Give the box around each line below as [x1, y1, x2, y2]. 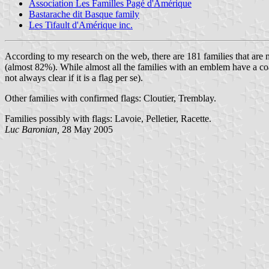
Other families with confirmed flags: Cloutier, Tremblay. [5, 92, 216, 103]
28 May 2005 [59, 124, 113, 134]
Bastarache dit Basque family [29, 8, 139, 19]
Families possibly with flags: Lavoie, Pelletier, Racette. [5, 113, 211, 124]
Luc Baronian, [5, 124, 59, 134]
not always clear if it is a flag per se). [5, 72, 143, 83]
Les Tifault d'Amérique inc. [29, 19, 133, 30]
